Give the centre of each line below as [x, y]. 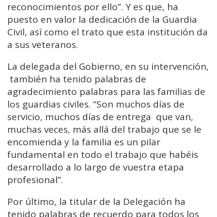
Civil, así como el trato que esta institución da [108, 32]
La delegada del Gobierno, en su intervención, [108, 67]
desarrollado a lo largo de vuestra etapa [96, 167]
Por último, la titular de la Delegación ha [96, 202]
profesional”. [35, 180]
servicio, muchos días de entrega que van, [100, 117]
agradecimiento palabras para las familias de [106, 92]
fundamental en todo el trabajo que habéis [103, 155]
